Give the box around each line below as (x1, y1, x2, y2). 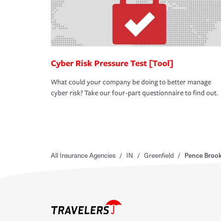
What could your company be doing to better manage (51, 78, 211, 87)
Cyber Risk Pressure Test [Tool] (51, 57, 173, 69)
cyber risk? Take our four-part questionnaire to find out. (51, 89, 218, 98)
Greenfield (144, 150, 174, 160)
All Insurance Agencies (51, 150, 115, 160)
